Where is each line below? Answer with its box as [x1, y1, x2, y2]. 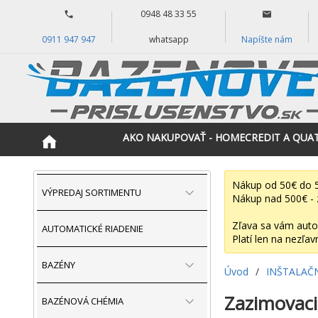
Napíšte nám [241, 33, 293, 45]
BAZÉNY [42, 258, 75, 271]
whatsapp [148, 33, 189, 45]
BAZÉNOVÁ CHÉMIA [42, 295, 124, 307]
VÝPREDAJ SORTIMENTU [42, 186, 141, 199]
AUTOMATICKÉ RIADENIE [42, 222, 143, 235]
